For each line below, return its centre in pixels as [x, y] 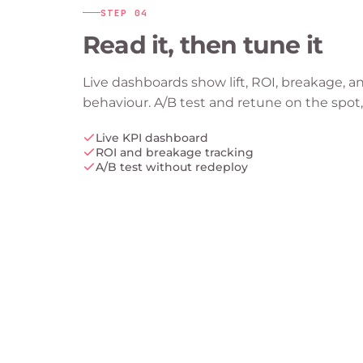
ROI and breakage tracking [175, 152]
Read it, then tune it [203, 45]
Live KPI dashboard [152, 137]
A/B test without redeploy [172, 167]
